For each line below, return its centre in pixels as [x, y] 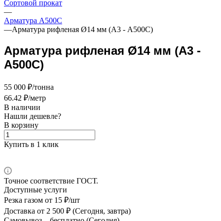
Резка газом [23, 200]
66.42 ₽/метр [25, 98]
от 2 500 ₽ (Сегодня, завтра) [83, 211]
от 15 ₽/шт [61, 200]
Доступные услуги [36, 189]
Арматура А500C [33, 20]
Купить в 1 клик [31, 144]
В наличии [22, 107]
